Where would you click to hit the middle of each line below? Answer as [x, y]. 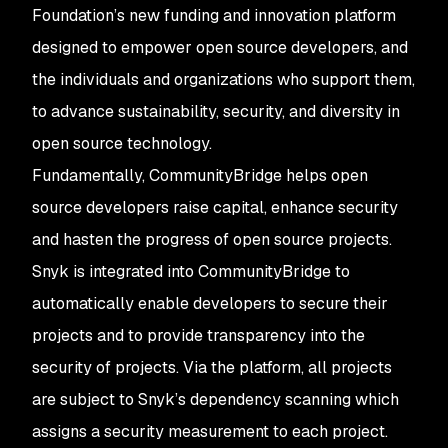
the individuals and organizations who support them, [223, 79]
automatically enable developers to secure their [210, 303]
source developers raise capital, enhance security [215, 207]
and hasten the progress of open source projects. [212, 239]
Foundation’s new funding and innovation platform [214, 15]
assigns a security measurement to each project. [210, 431]
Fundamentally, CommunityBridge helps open [200, 175]
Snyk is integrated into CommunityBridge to [191, 271]
